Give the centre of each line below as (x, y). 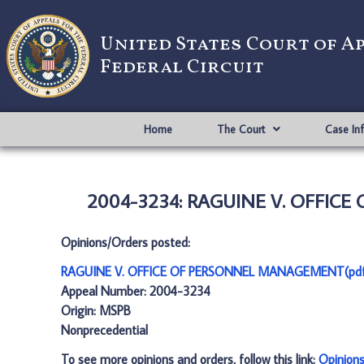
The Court (240, 129)
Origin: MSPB (96, 310)
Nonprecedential (104, 330)
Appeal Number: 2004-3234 (136, 291)
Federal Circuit (182, 67)
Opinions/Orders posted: (126, 242)
